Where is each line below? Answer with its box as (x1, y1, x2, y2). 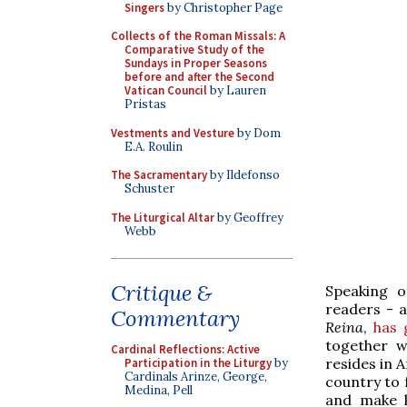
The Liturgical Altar (111, 209, 214, 225)
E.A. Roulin (124, 138, 183, 154)
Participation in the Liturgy (124, 355, 272, 371)
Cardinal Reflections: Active (111, 342, 260, 357)
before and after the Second (124, 69, 274, 84)
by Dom (234, 124, 281, 141)
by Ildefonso (207, 167, 280, 183)
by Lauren (207, 83, 266, 98)
